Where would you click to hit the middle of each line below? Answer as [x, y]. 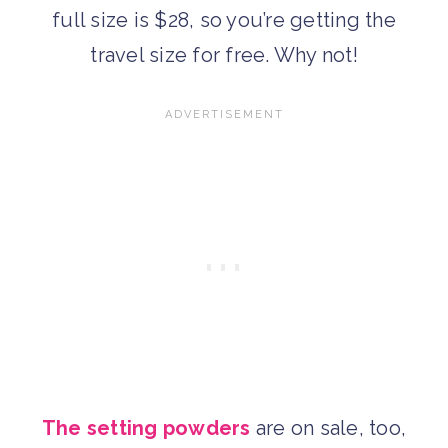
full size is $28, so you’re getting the [224, 19]
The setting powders [146, 427]
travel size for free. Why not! [224, 54]
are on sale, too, [328, 427]
